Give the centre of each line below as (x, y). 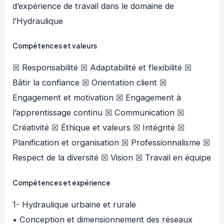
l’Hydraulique (38, 21)
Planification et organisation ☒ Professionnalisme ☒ (111, 143)
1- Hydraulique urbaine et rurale (74, 204)
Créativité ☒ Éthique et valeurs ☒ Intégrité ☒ (99, 128)
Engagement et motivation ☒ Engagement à (97, 98)
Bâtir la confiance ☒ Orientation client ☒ (90, 83)
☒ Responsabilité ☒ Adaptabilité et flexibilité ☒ (102, 68)
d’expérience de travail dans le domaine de (93, 6)
